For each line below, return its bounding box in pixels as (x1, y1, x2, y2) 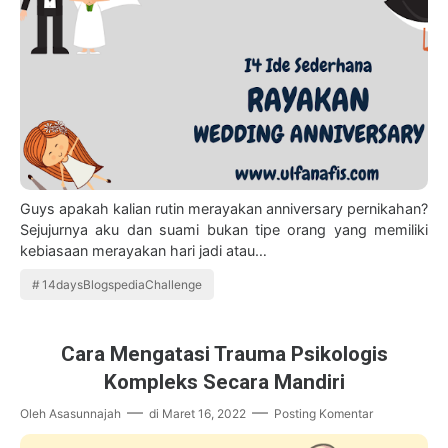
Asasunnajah (49, 406, 121, 422)
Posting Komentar (274, 406, 373, 422)
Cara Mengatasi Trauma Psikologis (60, 342, 388, 367)
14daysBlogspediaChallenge (42, 277, 203, 293)
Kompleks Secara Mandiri (103, 370, 345, 395)
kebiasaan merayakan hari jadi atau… (20, 242, 267, 260)
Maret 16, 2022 (162, 406, 246, 422)
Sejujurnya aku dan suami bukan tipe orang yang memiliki (20, 221, 428, 239)
